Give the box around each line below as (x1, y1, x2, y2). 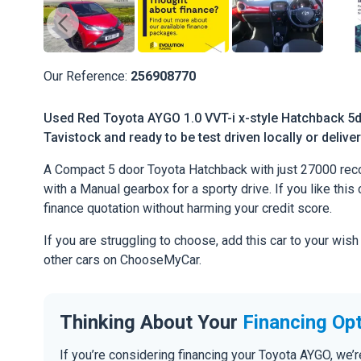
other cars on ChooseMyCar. (44, 252, 201, 268)
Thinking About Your (60, 310, 243, 334)
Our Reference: (44, 68, 131, 84)
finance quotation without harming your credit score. (44, 201, 332, 217)
